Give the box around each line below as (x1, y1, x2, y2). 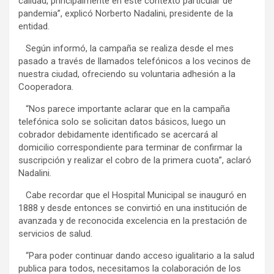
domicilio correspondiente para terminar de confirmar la (18, 141, 242, 153)
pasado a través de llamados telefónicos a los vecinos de (18, 55, 251, 67)
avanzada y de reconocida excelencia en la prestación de (18, 215, 247, 226)
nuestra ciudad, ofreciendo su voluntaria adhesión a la (18, 68, 235, 80)
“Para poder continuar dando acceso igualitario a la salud (18, 250, 254, 261)
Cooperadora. (18, 81, 73, 92)
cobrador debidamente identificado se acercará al (18, 128, 218, 140)
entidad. (18, 20, 52, 32)
